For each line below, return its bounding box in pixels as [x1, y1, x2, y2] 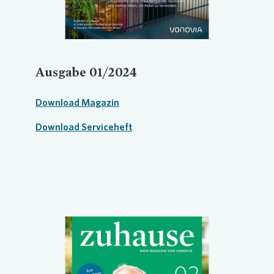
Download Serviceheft [35, 121, 132, 133]
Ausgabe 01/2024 [35, 64, 137, 80]
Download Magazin [35, 97, 119, 108]
